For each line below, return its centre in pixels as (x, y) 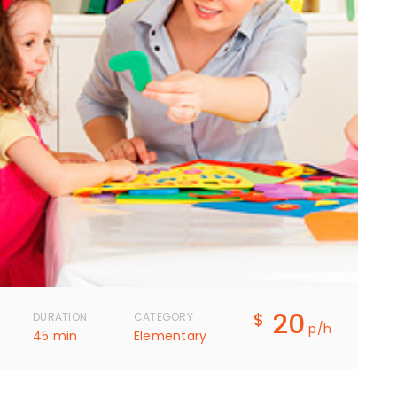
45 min (55, 336)
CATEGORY (163, 317)
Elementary (170, 336)
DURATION (60, 317)
